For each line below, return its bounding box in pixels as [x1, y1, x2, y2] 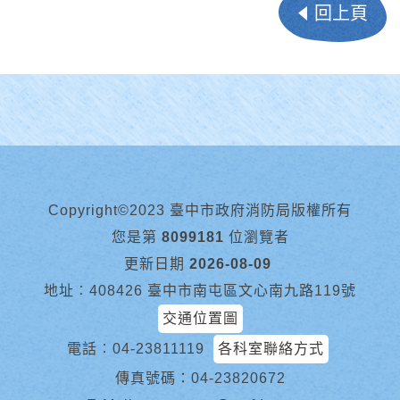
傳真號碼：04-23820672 [114, 370, 286, 386]
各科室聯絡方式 [218, 340, 324, 356]
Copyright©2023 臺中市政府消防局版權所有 [48, 202, 352, 218]
